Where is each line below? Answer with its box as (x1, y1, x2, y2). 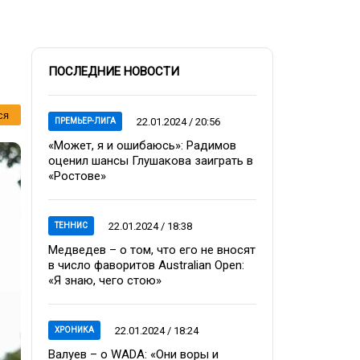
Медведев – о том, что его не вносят (48, 243, 256, 257)
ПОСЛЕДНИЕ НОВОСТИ (48, 64, 179, 79)
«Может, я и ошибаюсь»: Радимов (48, 138, 236, 153)
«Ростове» (48, 169, 106, 183)
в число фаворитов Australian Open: (48, 258, 244, 272)
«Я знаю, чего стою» (48, 273, 162, 288)
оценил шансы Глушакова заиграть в (48, 153, 253, 168)
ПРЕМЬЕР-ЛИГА (55, 117, 116, 125)
